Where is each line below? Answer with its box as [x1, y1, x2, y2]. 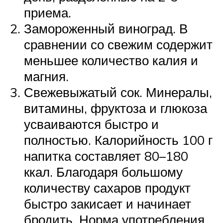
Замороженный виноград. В [24, 20, 188, 37]
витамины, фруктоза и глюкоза [24, 100, 207, 116]
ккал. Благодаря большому [24, 164, 183, 180]
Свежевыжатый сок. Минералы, [24, 84, 212, 101]
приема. [24, 4, 71, 21]
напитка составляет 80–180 [24, 148, 188, 164]
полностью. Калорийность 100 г [24, 132, 213, 148]
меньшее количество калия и [24, 52, 198, 69]
